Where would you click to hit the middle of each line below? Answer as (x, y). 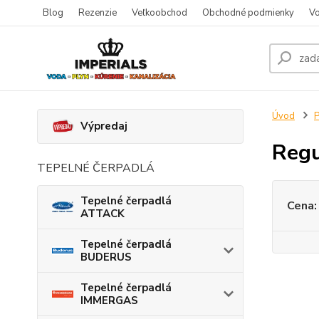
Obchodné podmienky (248, 13)
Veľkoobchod (159, 13)
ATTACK (103, 213)
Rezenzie (98, 13)
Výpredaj (104, 126)
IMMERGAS (109, 300)
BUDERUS (106, 257)
